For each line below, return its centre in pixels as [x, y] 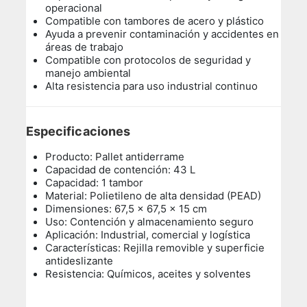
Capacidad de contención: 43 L [121, 170]
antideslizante [79, 261]
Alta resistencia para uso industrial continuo [152, 86]
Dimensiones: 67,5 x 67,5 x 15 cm [126, 209]
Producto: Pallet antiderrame [115, 157]
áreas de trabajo [85, 47]
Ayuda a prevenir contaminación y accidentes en [162, 34]
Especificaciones [79, 132]
